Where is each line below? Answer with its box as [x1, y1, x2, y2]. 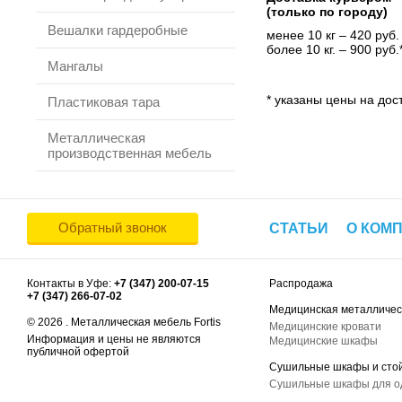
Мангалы [48, 58, 103, 74]
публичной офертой [27, 345, 129, 358]
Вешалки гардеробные [48, 22, 188, 38]
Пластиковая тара [48, 94, 160, 109]
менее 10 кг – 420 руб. [267, 28, 399, 42]
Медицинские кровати [269, 320, 381, 333]
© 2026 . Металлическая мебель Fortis [27, 316, 221, 328]
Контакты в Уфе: [27, 277, 114, 290]
